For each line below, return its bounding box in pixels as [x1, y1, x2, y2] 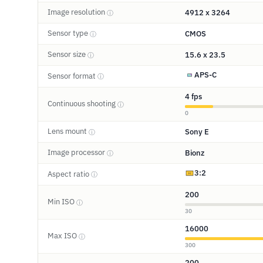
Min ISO [48, 197, 76, 207]
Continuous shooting [48, 99, 117, 109]
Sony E [185, 126, 209, 137]
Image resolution [48, 7, 107, 18]
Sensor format [48, 70, 97, 81]
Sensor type [48, 28, 90, 39]
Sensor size [48, 49, 87, 60]
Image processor [48, 147, 107, 158]
